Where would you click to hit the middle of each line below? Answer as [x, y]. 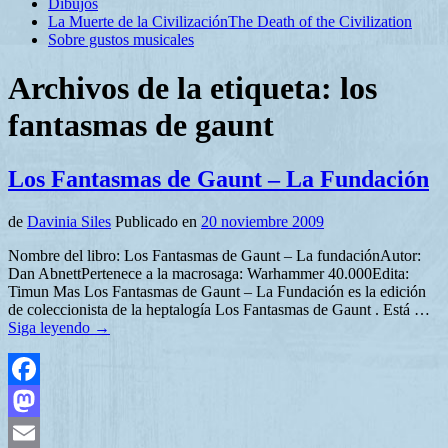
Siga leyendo [51, 327]
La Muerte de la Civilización [138, 21]
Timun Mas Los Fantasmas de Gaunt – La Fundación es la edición [217, 291]
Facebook [39, 400]
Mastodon [39, 432]
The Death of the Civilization [320, 21]
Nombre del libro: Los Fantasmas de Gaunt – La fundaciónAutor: [214, 255]
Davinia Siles [69, 221]
